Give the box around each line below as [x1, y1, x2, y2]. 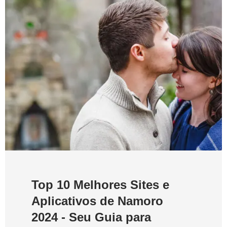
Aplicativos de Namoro [31, 194, 163, 208]
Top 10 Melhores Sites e [31, 178, 169, 192]
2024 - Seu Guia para [31, 210, 151, 224]
